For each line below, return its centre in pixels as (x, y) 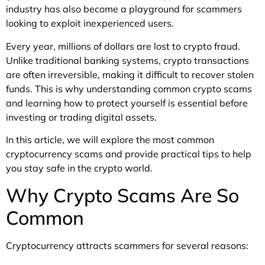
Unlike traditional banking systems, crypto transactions (127, 60)
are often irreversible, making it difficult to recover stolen (130, 74)
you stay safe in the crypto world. (79, 168)
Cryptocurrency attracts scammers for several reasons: (127, 245)
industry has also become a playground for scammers (124, 9)
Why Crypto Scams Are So (122, 195)
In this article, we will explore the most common (110, 140)
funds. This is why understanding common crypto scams (129, 88)
